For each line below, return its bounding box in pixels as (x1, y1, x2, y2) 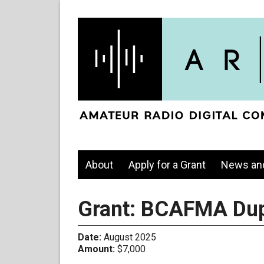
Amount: (78, 243, 115, 255)
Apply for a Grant (128, 159, 206, 171)
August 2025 (101, 232, 156, 243)
